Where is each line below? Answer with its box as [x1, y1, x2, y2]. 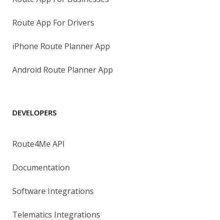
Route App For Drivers [12, 17, 94, 28]
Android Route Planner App [12, 64, 113, 75]
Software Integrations [12, 185, 94, 196]
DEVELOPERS [12, 107, 56, 117]
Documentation [12, 162, 70, 173]
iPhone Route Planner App [12, 40, 110, 52]
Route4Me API [12, 138, 65, 149]
